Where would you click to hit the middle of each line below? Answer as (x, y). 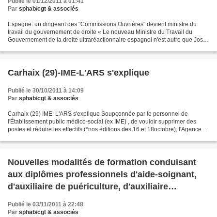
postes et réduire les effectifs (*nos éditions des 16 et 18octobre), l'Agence (105, 129)
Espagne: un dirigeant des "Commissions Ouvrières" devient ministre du (102, 24)
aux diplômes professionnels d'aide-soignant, (102, 174)
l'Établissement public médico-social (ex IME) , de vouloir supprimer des (102, 122)
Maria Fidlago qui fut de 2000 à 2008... (58, 47)
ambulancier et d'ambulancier (69, 199)
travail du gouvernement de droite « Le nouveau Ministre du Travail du (100, 32)
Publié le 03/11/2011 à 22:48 (46, 204)
